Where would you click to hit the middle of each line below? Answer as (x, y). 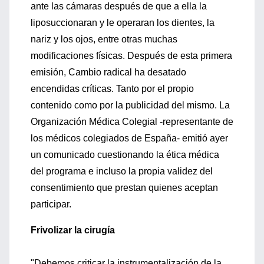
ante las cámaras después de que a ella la (119, 6)
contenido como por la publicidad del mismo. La (130, 105)
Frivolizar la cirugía (73, 230)
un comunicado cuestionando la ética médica (125, 155)
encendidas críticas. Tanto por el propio (112, 89)
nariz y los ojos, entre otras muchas (104, 39)
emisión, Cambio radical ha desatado (108, 72)
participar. (51, 204)
